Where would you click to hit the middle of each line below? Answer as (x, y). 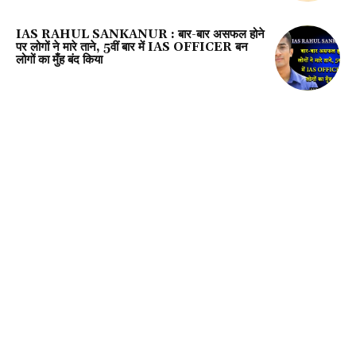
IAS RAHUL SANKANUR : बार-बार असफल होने (140, 35)
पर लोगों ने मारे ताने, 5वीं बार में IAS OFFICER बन (132, 48)
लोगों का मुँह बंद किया (59, 60)
